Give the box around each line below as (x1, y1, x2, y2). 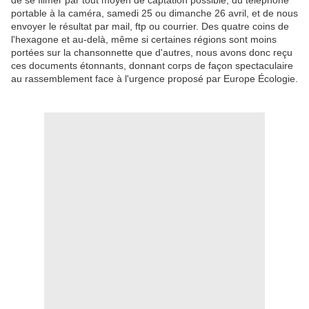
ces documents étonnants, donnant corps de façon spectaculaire (11, 59, 293, 71)
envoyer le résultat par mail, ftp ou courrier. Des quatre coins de (11, 20, 289, 32)
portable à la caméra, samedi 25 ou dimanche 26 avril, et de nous (11, 7, 298, 19)
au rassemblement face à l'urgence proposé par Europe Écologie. (11, 72, 298, 84)
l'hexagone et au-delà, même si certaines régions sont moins (11, 33, 277, 45)
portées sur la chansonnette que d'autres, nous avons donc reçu (11, 46, 292, 58)
